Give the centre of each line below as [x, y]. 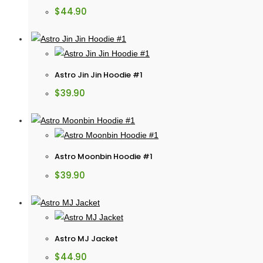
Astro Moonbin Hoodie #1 [104, 157]
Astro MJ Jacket [86, 238]
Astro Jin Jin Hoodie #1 [99, 75]
